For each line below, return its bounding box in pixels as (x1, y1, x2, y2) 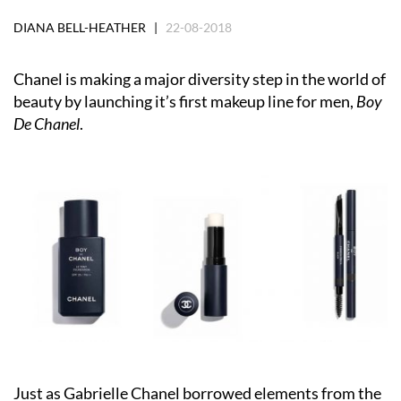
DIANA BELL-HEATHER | (13, 19, 166, 35)
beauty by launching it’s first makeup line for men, (13, 90, 356, 111)
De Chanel (13, 113, 80, 133)
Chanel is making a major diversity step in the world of (13, 68, 386, 89)
